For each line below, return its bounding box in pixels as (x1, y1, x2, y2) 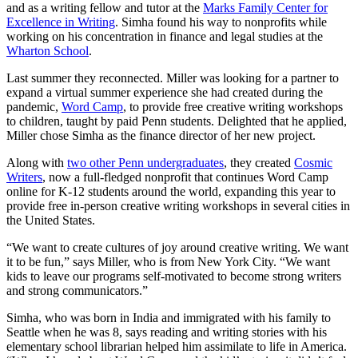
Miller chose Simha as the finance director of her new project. (6, 129, 316, 143)
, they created (224, 156, 294, 170)
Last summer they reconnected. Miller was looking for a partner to (6, 71, 339, 86)
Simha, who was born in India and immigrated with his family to (6, 311, 331, 325)
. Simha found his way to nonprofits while (115, 15, 327, 30)
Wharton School (6, 44, 89, 58)
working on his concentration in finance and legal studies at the (6, 30, 323, 44)
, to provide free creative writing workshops (123, 100, 343, 114)
